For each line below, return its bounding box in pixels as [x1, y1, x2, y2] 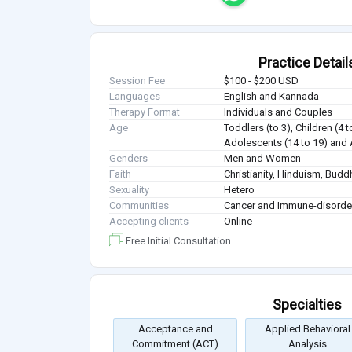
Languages [109, 90, 160, 103]
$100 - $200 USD [224, 75, 299, 87]
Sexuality [109, 184, 149, 196]
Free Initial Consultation [123, 235, 231, 247]
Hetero [224, 184, 255, 196]
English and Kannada [224, 90, 320, 103]
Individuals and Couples [224, 106, 333, 119]
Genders [109, 152, 148, 165]
